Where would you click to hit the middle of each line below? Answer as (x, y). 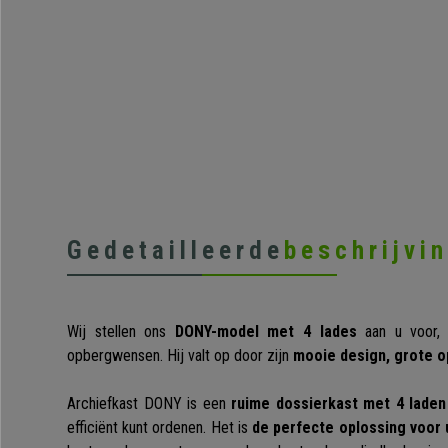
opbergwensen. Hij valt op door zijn (180, 356)
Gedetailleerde (175, 251)
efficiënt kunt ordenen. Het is (160, 428)
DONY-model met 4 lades (265, 332)
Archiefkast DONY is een (149, 404)
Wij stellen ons (121, 332)
